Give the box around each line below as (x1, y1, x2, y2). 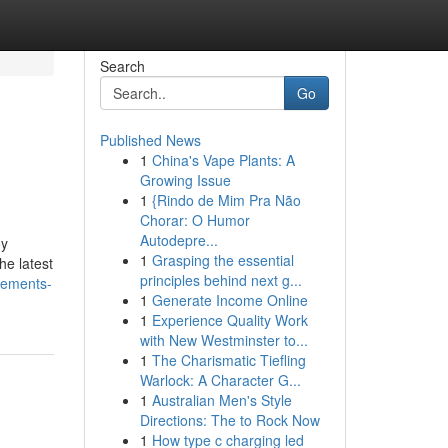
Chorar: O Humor (139, 210, 250, 230)
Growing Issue (139, 170, 231, 190)
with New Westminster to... (139, 330, 308, 350)
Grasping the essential (151, 250, 294, 270)
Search (99, 56, 145, 76)
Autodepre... (139, 230, 218, 250)
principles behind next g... (139, 270, 302, 290)
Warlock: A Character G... (139, 370, 301, 390)
